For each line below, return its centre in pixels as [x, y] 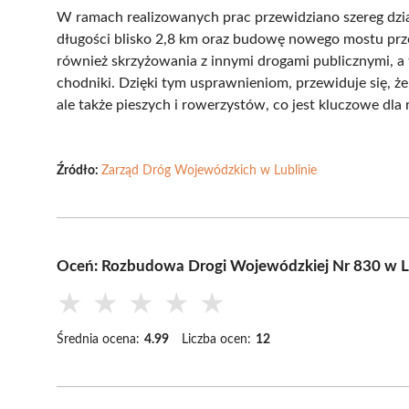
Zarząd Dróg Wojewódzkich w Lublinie [209, 170]
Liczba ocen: [216, 339]
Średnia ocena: [98, 339]
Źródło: [79, 170]
